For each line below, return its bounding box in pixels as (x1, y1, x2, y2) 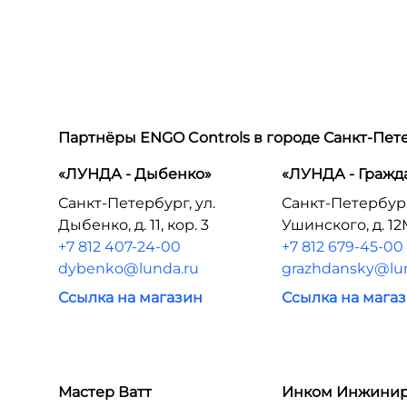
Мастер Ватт (58, 383, 152, 401)
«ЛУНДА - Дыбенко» (58, 165, 212, 183)
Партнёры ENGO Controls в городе (58, 129, 323, 146)
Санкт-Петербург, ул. (58, 194, 215, 212)
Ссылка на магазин (58, 289, 203, 306)
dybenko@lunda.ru (58, 260, 199, 277)
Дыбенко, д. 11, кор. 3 (58, 216, 209, 233)
